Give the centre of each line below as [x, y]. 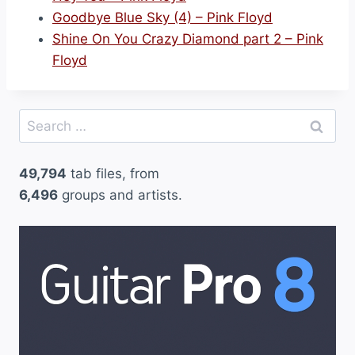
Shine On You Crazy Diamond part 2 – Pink [188, 38]
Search [40, 118]
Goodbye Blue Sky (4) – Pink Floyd [162, 17]
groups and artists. [120, 195]
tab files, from [113, 173]
